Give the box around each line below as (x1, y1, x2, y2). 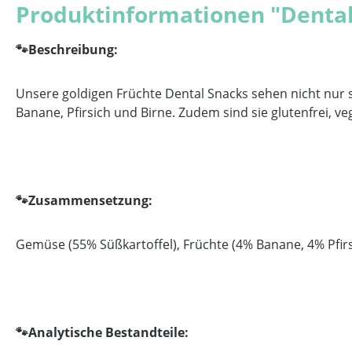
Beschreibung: (28, 41, 118, 58)
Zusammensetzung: (28, 192, 152, 209)
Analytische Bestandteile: (28, 324, 189, 341)
